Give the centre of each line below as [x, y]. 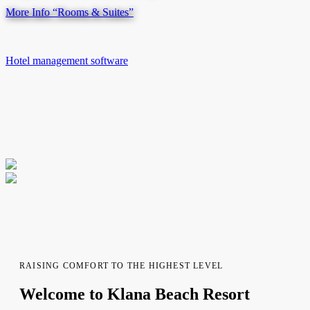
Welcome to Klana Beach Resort [135, 294]
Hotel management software [67, 60]
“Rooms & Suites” [92, 12]
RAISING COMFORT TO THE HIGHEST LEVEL [121, 265]
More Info [28, 12]
